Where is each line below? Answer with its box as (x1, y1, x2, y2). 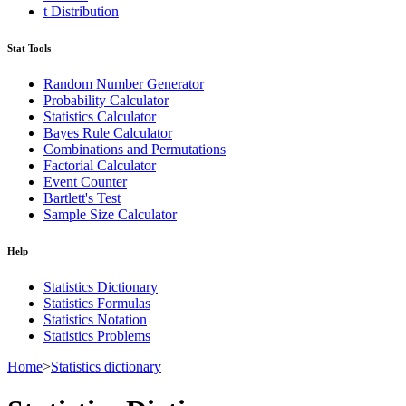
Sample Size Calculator (43, 206, 177, 222)
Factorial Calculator (43, 157, 156, 173)
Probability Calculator (43, 92, 169, 108)
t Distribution (43, 3, 119, 19)
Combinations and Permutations (43, 140, 226, 157)
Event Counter (43, 173, 127, 189)
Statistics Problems (43, 327, 150, 343)
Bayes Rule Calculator (43, 124, 172, 140)
